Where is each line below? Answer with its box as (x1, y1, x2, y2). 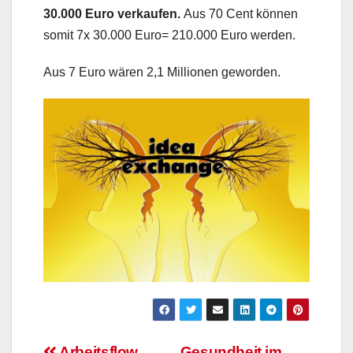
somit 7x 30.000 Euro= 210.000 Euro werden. (43, 28, 295, 43)
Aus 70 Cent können (184, 7, 298, 21)
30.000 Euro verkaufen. (43, 7, 184, 21)
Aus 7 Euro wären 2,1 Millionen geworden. (43, 65, 281, 80)
